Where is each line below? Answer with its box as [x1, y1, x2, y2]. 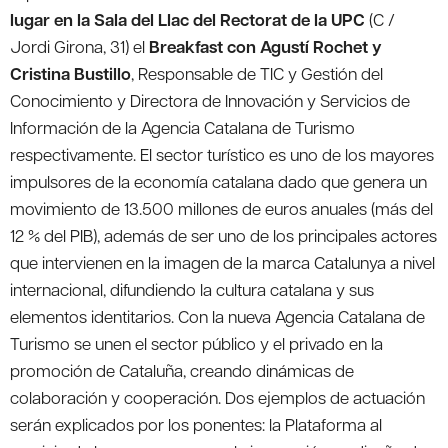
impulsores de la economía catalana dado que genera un [10, 170, 427, 193]
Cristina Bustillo [10, 62, 131, 86]
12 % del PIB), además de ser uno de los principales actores [10, 224, 437, 247]
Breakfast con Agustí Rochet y [149, 35, 382, 59]
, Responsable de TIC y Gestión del [131, 62, 383, 85]
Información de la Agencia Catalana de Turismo [10, 116, 355, 139]
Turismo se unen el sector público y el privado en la [10, 332, 383, 355]
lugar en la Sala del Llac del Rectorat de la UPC [10, 8, 365, 32]
